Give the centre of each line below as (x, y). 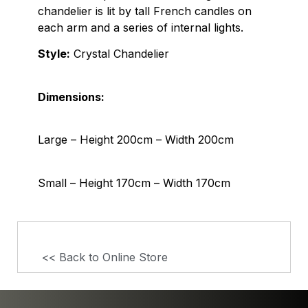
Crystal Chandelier (120, 54)
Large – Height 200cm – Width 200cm (136, 140)
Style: (54, 54)
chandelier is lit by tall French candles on (145, 11)
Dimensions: (71, 97)
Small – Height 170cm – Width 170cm (134, 183)
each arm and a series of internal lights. (141, 27)
